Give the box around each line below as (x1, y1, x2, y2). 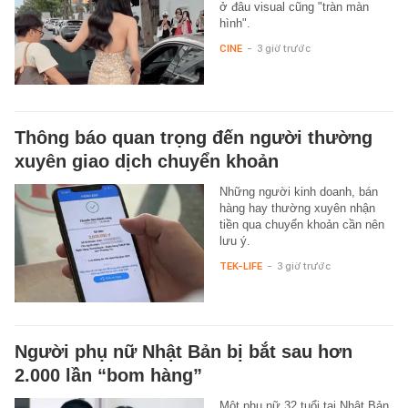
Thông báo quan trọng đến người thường (15, 127, 372, 148)
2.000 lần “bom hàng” (15, 364, 202, 385)
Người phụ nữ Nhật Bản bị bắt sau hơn (15, 341, 352, 362)
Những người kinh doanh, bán (219, 184, 378, 199)
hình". (219, 15, 250, 30)
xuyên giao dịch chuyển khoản (15, 150, 279, 171)
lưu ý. (219, 233, 250, 248)
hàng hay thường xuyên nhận (219, 200, 375, 215)
